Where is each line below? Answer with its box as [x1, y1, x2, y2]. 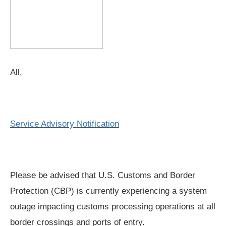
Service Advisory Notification [10, 119, 119, 129]
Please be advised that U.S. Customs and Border [10, 171, 195, 181]
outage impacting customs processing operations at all [10, 202, 215, 212]
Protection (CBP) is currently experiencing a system [10, 186, 207, 196]
